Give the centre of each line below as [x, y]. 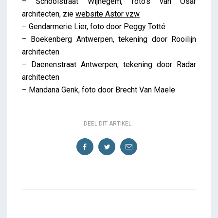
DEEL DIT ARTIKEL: [108, 123]
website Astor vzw [108, 14]
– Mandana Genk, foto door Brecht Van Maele [99, 90]
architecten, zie [49, 14]
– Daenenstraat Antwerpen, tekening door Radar [109, 64]
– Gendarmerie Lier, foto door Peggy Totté [94, 26]
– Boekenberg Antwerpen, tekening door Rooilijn [109, 39]
